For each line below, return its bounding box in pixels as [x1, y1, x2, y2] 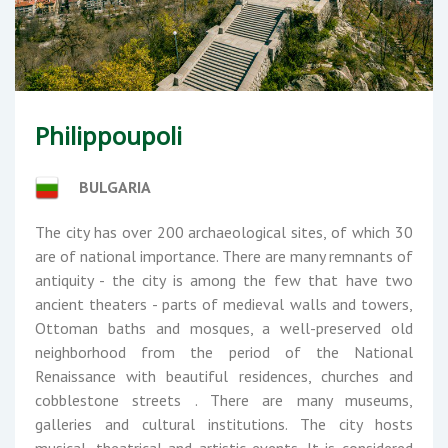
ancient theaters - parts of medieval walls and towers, [35, 293, 413, 314]
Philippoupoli [35, 118, 182, 152]
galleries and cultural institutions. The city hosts [35, 413, 413, 434]
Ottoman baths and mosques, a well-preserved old [35, 317, 413, 338]
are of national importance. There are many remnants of [35, 245, 413, 266]
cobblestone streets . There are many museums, [35, 389, 413, 410]
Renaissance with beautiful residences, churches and [35, 365, 413, 386]
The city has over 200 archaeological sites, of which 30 [35, 221, 413, 242]
